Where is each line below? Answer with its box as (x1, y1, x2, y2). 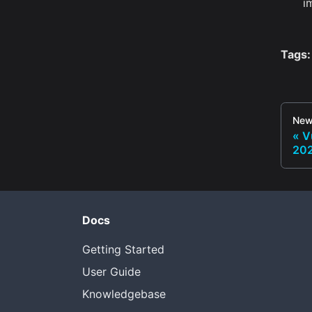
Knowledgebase (82, 287, 166, 301)
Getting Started (82, 242, 164, 256)
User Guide (82, 265, 141, 279)
